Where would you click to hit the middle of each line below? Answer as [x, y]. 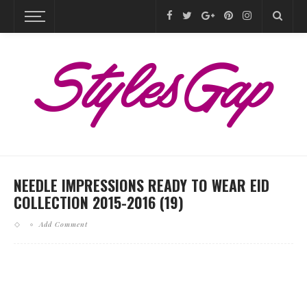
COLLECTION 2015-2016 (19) [99, 202]
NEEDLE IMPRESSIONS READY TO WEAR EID [142, 185]
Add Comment [63, 224]
